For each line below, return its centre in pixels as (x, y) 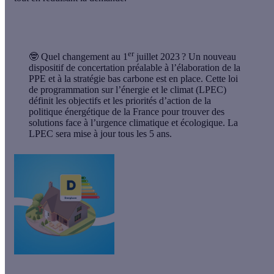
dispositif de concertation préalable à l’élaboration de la (135, 68)
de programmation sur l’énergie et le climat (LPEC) (128, 90)
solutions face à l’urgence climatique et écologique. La (133, 123)
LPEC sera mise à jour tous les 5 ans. (100, 134)
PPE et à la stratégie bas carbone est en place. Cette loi (133, 79)
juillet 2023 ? (160, 57)
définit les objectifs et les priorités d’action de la (120, 101)
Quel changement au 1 (84, 57)
